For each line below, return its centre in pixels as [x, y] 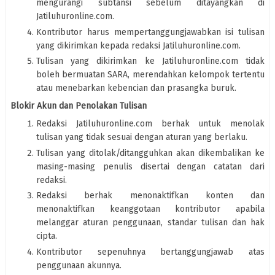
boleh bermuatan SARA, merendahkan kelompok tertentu [150, 75]
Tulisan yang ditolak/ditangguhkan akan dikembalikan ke [150, 153]
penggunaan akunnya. [79, 265]
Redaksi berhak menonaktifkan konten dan [150, 196]
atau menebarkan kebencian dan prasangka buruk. [136, 88]
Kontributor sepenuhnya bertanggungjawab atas [150, 252]
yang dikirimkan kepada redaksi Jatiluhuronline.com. [138, 45]
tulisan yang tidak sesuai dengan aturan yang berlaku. [142, 137]
